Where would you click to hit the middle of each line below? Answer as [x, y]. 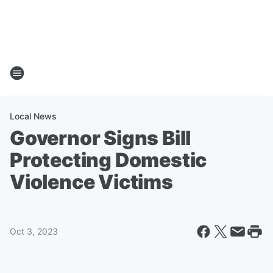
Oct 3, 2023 [34, 231]
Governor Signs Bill [101, 138]
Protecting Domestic [108, 160]
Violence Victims [91, 182]
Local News [33, 116]
